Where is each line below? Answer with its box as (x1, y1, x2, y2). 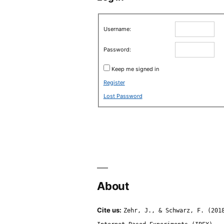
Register (103, 78, 125, 86)
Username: (103, 25, 131, 32)
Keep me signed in (111, 65, 159, 72)
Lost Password (103, 92, 142, 99)
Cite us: (97, 205, 122, 214)
